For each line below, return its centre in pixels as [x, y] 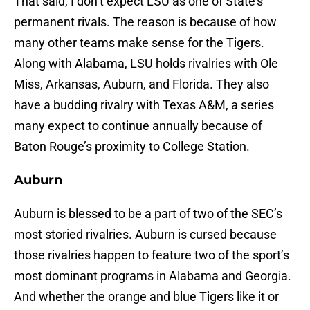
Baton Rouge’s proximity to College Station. [132, 147]
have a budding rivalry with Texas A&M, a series [144, 105]
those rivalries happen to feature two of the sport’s [152, 255]
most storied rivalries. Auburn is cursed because [145, 235]
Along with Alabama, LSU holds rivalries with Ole [146, 64]
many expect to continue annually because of [138, 126]
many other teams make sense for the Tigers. [139, 43]
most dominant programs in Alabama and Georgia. [153, 276]
